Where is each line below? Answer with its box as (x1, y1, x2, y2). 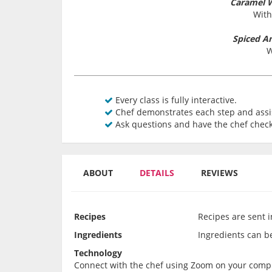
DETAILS (140, 167, 174, 179)
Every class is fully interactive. (113, 94, 237, 106)
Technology (74, 247, 122, 259)
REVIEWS (201, 167, 238, 179)
